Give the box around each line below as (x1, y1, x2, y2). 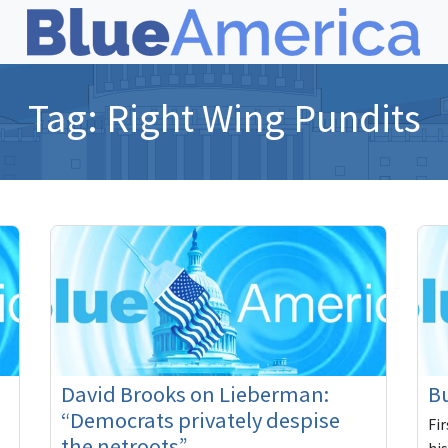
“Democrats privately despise (61, 406, 341, 435)
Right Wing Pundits (105, 93, 421, 143)
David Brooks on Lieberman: (61, 380, 330, 409)
